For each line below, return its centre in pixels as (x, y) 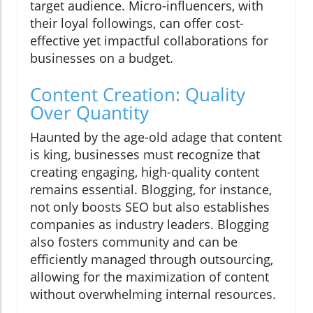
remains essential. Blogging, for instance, (151, 190)
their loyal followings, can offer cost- (137, 23)
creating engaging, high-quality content (145, 172)
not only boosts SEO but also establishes (150, 207)
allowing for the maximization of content (150, 277)
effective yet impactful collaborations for (149, 41)
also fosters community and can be (134, 242)
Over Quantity (89, 113)
